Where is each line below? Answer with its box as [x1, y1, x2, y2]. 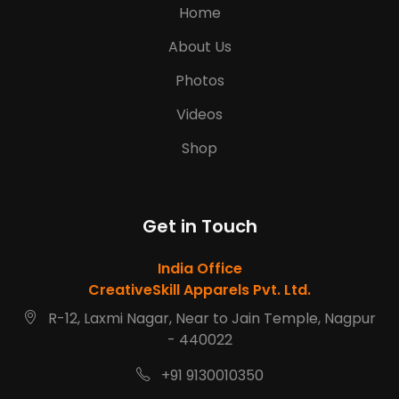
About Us [167, 36, 232, 57]
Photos [175, 69, 224, 91]
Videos [176, 103, 223, 125]
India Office [157, 257, 242, 279]
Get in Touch [142, 213, 257, 239]
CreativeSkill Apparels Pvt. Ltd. [88, 279, 311, 300]
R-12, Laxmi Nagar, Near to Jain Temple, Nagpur [45, 307, 376, 329]
